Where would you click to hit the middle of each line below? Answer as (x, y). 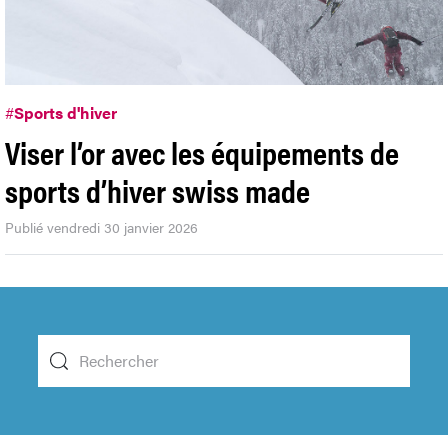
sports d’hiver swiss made (157, 190)
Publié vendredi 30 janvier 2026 (101, 227)
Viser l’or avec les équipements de (202, 152)
